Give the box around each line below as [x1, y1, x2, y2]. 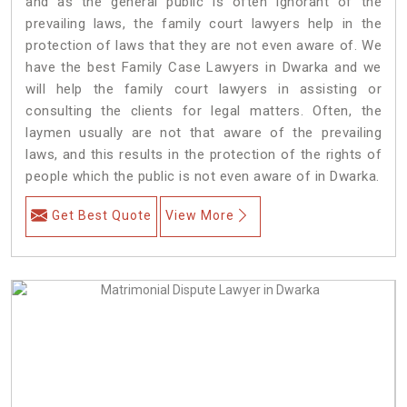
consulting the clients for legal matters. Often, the [25, 102, 382, 119]
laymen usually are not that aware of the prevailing [25, 124, 382, 141]
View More [165, 207, 234, 223]
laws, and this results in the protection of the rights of [25, 145, 382, 163]
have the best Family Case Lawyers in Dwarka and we [25, 58, 382, 75]
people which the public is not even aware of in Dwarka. [25, 167, 380, 184]
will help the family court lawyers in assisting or [25, 80, 382, 97]
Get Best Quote [52, 207, 152, 223]
